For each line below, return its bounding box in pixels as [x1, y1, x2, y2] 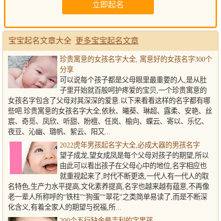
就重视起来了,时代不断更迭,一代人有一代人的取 [60, 172, 209, 180]
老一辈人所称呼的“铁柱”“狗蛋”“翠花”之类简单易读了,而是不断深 [8, 193, 207, 201]
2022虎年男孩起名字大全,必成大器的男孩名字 [60, 141, 200, 149]
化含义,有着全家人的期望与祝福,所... [8, 203, 121, 211]
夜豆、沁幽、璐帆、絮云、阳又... [8, 128, 110, 136]
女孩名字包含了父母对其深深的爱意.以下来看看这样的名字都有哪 [8, 97, 210, 105]
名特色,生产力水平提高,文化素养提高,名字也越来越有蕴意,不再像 [8, 183, 209, 190]
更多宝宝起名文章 [75, 37, 139, 45]
